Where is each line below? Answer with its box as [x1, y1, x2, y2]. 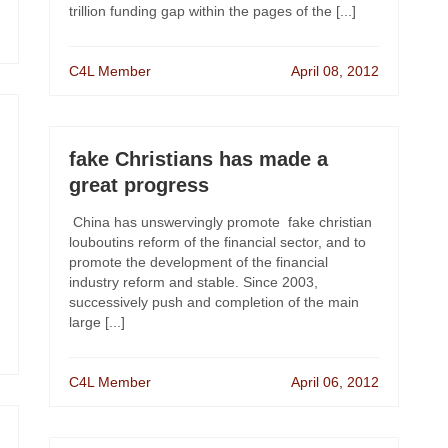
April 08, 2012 [291, 63, 379, 79]
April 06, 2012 [291, 374, 379, 390]
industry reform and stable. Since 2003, [69, 274, 318, 290]
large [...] [69, 314, 125, 330]
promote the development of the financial [69, 254, 328, 270]
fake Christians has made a [69, 148, 328, 170]
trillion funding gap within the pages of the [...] [69, 3, 356, 19]
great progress [69, 174, 209, 196]
